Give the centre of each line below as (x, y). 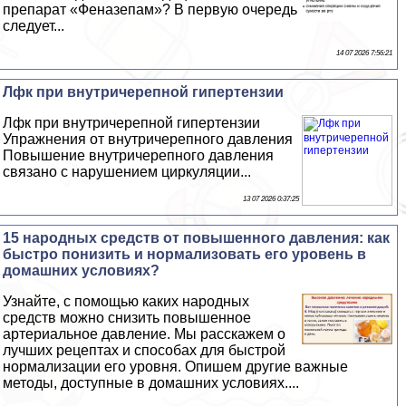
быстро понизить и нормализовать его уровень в (185, 254)
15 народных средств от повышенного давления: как (197, 237)
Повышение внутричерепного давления (139, 155)
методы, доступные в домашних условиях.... (151, 382)
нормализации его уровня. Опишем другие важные (176, 366)
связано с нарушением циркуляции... (127, 171)
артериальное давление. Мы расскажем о (145, 333)
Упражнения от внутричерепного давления (148, 139)
